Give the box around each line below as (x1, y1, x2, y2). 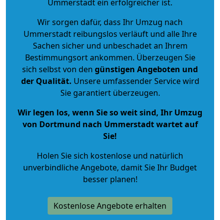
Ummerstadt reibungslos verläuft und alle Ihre (23, 28, 197, 39)
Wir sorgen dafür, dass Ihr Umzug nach (37, 16, 183, 27)
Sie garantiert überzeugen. (60, 87, 160, 98)
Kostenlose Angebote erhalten (54, 200, 166, 211)
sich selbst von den (22, 63, 93, 75)
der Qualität (21, 75, 69, 86)
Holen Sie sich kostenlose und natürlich (37, 150, 183, 161)
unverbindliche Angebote (23, 162, 117, 173)
